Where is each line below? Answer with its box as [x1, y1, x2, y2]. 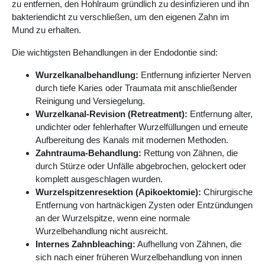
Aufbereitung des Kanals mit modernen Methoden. [35, 135, 228, 146]
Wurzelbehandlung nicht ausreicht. [35, 226, 168, 237]
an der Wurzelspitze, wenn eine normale [35, 213, 190, 224]
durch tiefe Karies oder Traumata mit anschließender [35, 83, 237, 93]
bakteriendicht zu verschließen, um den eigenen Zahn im [12, 12, 230, 22]
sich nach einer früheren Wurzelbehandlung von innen [35, 252, 242, 263]
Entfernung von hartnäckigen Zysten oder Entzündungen [35, 200, 253, 211]
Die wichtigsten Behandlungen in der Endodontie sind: [12, 47, 218, 58]
